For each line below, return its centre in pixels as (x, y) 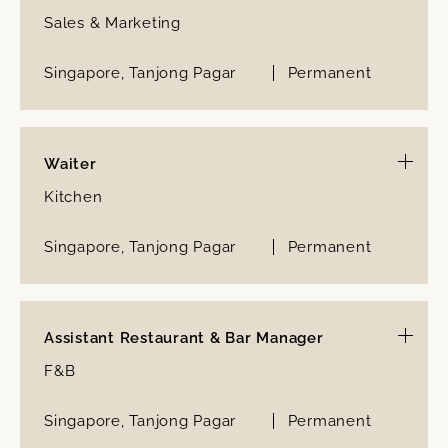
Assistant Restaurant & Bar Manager (184, 337)
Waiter (70, 163)
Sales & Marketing (112, 22)
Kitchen (73, 196)
